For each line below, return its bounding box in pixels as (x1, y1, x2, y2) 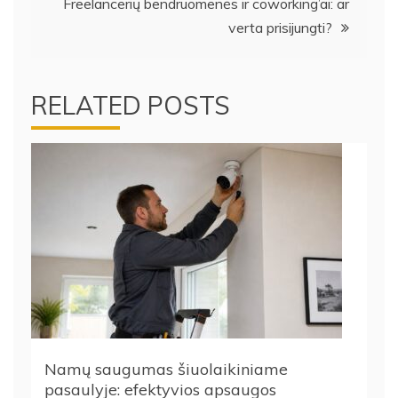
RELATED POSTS (31, 90, 230, 121)
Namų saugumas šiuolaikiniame (44, 359, 288, 379)
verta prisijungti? (228, 19, 332, 36)
